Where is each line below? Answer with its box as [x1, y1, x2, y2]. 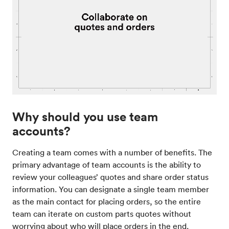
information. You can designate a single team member [12, 184, 209, 195]
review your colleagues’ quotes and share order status [12, 172, 209, 182]
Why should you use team [12, 109, 158, 125]
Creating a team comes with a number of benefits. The [12, 147, 212, 158]
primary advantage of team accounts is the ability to [12, 159, 201, 170]
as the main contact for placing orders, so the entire [12, 196, 201, 207]
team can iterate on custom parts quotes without [12, 209, 191, 219]
